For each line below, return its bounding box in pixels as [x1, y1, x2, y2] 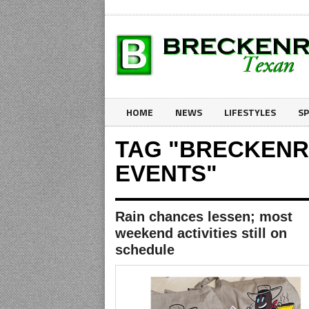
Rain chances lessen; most [115, 209, 292, 224]
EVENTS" [115, 161, 217, 186]
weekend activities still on [115, 226, 287, 241]
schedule [115, 242, 175, 257]
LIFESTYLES [224, 105, 276, 119]
